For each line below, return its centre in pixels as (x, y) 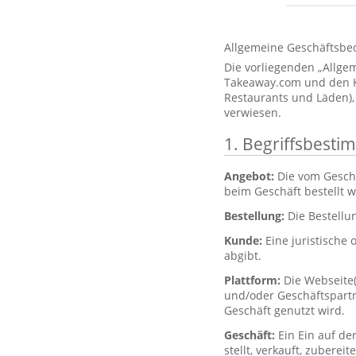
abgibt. (243, 255)
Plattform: (254, 280)
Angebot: (251, 176)
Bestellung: (256, 216)
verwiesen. (253, 112)
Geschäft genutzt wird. (284, 310)
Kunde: (245, 240)
